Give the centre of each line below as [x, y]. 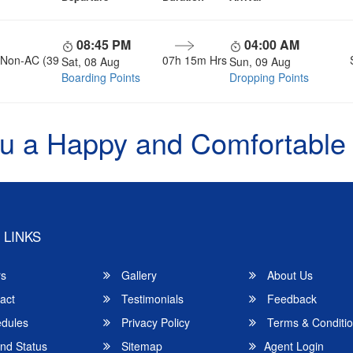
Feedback [291, 298]
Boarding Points [100, 77]
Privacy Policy [154, 322]
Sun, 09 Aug [260, 61]
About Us [289, 275]
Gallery [138, 275]
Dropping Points [269, 77]
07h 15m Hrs [194, 59]
